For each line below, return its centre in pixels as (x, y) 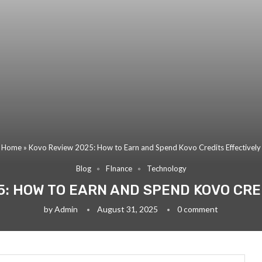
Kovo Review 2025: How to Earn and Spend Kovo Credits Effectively (145, 147)
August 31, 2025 (127, 209)
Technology (166, 168)
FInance (119, 168)
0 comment (198, 209)
